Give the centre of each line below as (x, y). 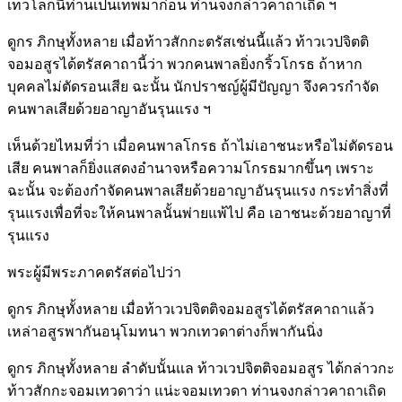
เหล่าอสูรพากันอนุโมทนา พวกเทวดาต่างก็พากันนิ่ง (165, 331)
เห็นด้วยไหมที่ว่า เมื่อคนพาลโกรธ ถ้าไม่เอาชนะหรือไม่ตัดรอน (200, 145)
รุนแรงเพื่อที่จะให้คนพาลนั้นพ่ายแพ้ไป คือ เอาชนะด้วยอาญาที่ (199, 213)
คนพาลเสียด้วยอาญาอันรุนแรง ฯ (109, 109)
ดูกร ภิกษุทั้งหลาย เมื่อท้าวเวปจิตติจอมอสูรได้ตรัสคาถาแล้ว (191, 309)
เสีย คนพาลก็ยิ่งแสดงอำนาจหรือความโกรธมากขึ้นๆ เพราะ (191, 168)
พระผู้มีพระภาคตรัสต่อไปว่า (94, 272)
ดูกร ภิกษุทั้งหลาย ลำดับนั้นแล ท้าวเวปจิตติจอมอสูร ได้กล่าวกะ (201, 368)
